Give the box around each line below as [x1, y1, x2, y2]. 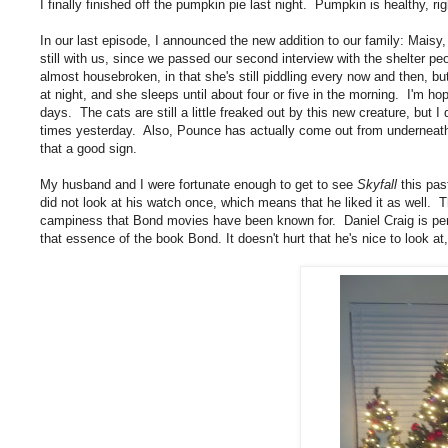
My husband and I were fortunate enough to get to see [40, 176, 357, 192]
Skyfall [357, 176, 397, 192]
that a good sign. [40, 140, 137, 156]
